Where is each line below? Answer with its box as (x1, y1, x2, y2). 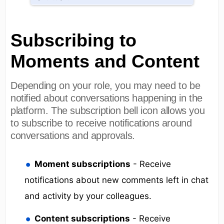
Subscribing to (10, 29, 136, 50)
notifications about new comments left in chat (24, 175, 208, 185)
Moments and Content (10, 50, 199, 71)
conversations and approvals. (10, 129, 135, 141)
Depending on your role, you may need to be (10, 79, 200, 91)
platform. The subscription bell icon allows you (10, 104, 205, 116)
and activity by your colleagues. (24, 191, 151, 201)
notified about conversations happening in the (10, 92, 203, 103)
